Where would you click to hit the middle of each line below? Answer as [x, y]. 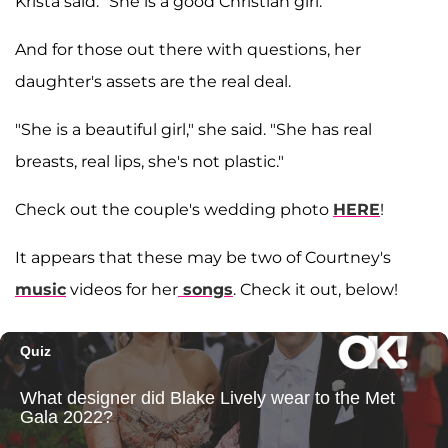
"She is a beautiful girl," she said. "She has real [193, 129]
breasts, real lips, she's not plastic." [149, 161]
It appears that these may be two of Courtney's [203, 257]
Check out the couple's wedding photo [174, 209]
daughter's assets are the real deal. [153, 81]
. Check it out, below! [315, 289]
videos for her [122, 289]
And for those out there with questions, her [188, 49]
